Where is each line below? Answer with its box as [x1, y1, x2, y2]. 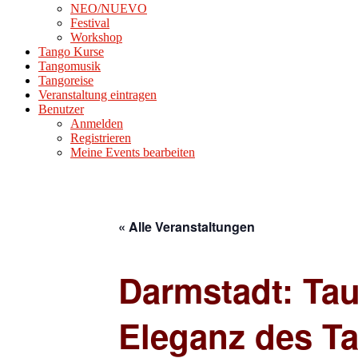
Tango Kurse [38, 45, 104, 58]
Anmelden [70, 117, 123, 130]
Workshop [70, 30, 122, 44]
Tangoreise [38, 74, 93, 87]
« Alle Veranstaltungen [118, 217, 255, 236]
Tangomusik [38, 59, 101, 73]
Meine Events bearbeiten [70, 145, 195, 159]
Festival [70, 16, 109, 30]
